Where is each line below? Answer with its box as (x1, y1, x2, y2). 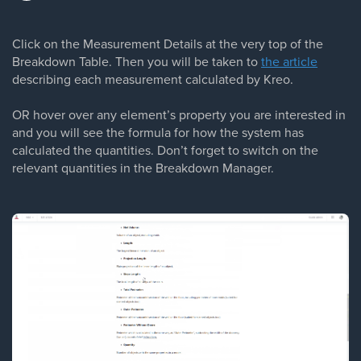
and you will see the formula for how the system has (12, 123, 304, 141)
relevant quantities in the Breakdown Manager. (12, 159, 274, 176)
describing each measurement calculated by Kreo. (12, 70, 293, 88)
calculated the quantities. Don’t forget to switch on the (12, 141, 318, 159)
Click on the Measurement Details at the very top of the (12, 35, 323, 52)
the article (261, 52, 317, 70)
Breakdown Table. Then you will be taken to (12, 52, 261, 70)
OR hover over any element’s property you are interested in (12, 106, 346, 123)
